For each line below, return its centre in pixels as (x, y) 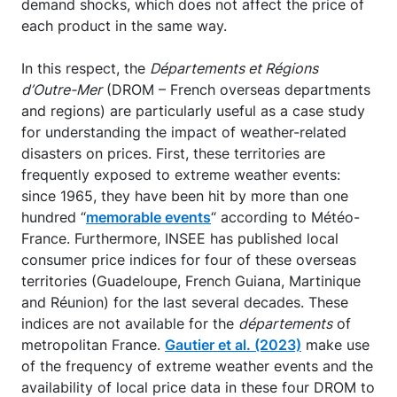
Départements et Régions (234, 68)
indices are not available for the (130, 323)
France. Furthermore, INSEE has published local (180, 238)
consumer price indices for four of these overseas (189, 259)
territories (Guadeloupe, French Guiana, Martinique (191, 280)
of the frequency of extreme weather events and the (197, 366)
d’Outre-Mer (62, 89)
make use (335, 344)
